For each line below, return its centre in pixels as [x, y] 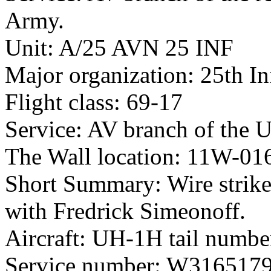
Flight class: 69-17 [94, 102]
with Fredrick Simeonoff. [125, 211]
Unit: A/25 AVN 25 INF [119, 48]
